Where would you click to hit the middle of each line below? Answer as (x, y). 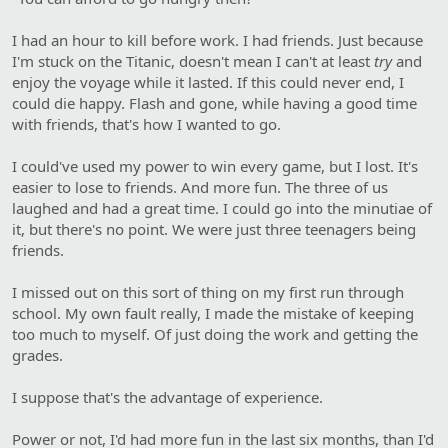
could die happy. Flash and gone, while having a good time (214, 102)
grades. (37, 354)
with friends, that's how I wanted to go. (146, 123)
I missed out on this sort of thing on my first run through (208, 291)
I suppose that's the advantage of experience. (167, 396)
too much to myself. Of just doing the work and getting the (215, 333)
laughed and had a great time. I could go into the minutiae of (222, 207)
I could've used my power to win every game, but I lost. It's (215, 165)
